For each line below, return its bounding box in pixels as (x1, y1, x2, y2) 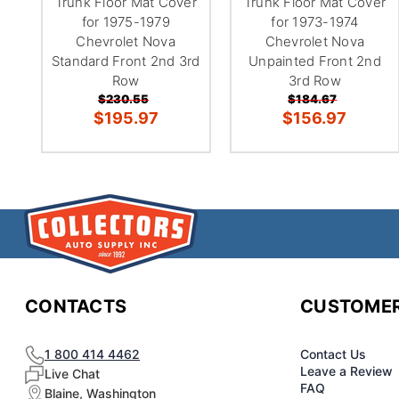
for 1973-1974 (271, 12, 359, 30)
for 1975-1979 (81, 12, 170, 30)
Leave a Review (300, 362, 394, 379)
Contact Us (300, 346, 367, 362)
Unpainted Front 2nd (248, 52, 381, 69)
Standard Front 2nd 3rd (51, 52, 200, 69)
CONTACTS (25, 295, 126, 317)
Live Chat (45, 365, 100, 381)
